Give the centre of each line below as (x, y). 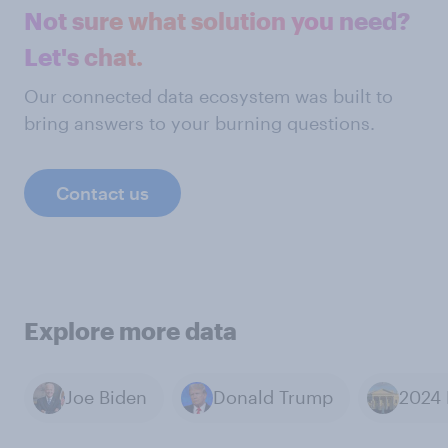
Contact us (102, 192)
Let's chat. (83, 56)
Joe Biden (106, 397)
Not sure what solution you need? (217, 20)
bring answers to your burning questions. (199, 122)
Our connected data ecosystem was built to (208, 95)
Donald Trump (273, 397)
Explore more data (130, 330)
